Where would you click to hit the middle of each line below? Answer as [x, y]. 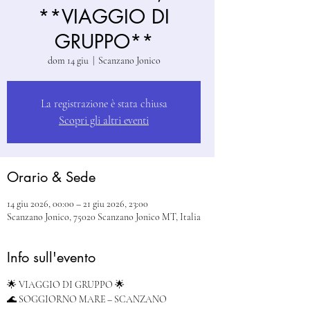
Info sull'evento [51, 257]
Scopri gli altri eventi [104, 120]
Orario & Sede [51, 177]
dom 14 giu [68, 61]
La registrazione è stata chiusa [104, 104]
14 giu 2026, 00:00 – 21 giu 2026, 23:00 [77, 204]
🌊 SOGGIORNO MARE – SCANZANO [88, 299]
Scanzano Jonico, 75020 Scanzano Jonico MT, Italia [104, 217]
